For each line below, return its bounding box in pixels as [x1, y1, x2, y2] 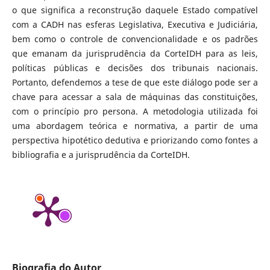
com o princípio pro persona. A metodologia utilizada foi [11, 105, 259, 117]
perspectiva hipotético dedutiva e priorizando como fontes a [11, 134, 259, 146]
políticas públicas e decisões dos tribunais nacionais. [11, 61, 259, 74]
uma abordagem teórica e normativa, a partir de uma [11, 119, 259, 131]
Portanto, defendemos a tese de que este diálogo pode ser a [11, 76, 259, 88]
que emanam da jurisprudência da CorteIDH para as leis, [11, 47, 259, 59]
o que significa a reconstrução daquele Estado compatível [11, 4, 259, 16]
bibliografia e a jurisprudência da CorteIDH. [11, 148, 190, 160]
